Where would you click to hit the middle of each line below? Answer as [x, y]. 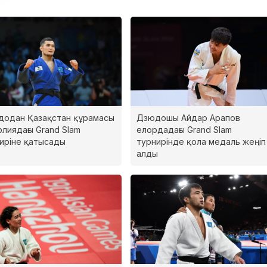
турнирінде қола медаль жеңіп [201, 141]
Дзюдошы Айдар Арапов [188, 117]
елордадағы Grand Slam [184, 129]
